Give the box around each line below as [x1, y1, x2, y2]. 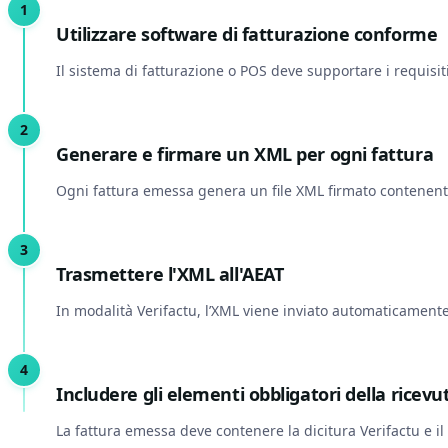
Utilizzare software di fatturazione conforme [56, 22, 438, 46]
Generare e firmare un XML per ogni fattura [56, 142, 434, 166]
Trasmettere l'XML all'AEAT [56, 262, 284, 286]
